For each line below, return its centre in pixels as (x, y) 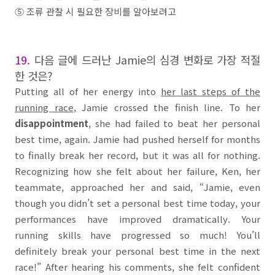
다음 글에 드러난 (75, 60)
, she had (112, 123)
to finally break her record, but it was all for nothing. (137, 155)
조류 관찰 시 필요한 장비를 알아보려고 (101, 11)
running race (44, 107)
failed (147, 123)
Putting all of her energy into (88, 91)
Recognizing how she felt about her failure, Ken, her (137, 171)
